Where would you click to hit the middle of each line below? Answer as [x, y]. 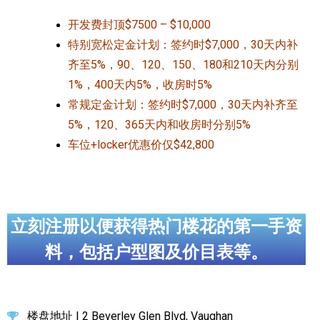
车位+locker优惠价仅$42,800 [141, 144]
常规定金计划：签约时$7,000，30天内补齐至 [183, 104]
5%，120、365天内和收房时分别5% [159, 124]
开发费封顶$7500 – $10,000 [139, 24]
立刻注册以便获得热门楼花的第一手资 [156, 226]
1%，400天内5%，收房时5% [140, 84]
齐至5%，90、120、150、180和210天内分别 [183, 64]
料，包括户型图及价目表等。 [156, 252]
